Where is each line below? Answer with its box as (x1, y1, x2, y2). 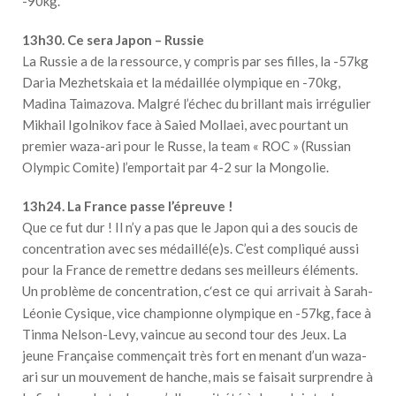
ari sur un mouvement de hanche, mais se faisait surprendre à (22, 369, 373, 385)
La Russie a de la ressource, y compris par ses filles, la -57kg (22, 53, 369, 70)
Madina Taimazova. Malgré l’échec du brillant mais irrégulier (22, 95, 371, 112)
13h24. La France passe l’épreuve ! (22, 198, 233, 215)
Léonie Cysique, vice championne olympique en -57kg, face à (22, 305, 371, 322)
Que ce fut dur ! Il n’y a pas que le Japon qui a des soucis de (22, 219, 358, 236)
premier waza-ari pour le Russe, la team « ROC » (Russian (22, 138, 351, 155)
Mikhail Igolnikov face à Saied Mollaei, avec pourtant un (22, 117, 348, 133)
